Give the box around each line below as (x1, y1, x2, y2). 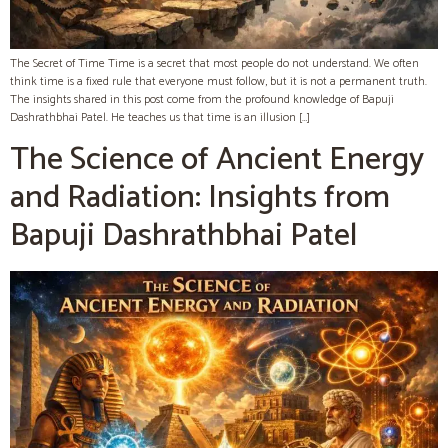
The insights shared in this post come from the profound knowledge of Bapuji (10, 89, 394, 109)
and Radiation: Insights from (10, 172, 390, 225)
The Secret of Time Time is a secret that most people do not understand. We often (10, 53, 419, 73)
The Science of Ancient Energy (10, 134, 424, 187)
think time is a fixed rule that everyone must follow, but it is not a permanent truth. (10, 71, 427, 91)
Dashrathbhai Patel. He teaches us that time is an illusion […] (10, 107, 310, 127)
